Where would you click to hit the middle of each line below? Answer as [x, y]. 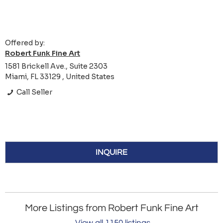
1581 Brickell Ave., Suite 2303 [56, 66]
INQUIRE [111, 153]
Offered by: [25, 43]
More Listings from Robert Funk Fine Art [111, 208]
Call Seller [34, 92]
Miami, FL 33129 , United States [60, 77]
